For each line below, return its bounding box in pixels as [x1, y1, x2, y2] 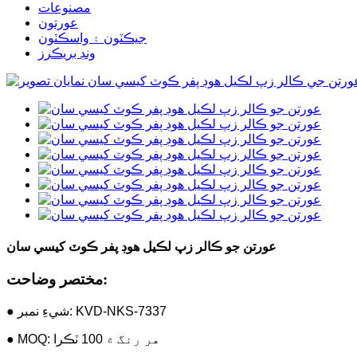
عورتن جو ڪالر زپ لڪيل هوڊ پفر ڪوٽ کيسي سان [6, 239, 277, 253]
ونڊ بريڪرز [38, 45, 96, 60]
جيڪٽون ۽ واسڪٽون [38, 30, 147, 45]
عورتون [38, 15, 78, 29]
